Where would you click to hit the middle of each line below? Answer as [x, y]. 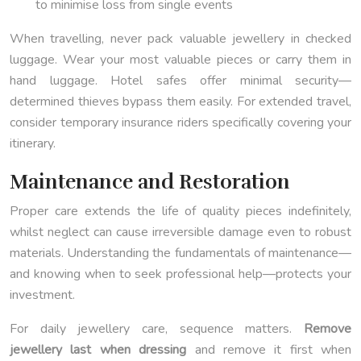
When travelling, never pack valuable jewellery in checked [180, 39]
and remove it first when [269, 350]
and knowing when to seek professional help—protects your [180, 274]
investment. [42, 295]
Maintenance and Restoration [150, 182]
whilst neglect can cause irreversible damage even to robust [180, 232]
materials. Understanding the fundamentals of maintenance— [180, 253]
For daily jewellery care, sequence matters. [157, 329]
